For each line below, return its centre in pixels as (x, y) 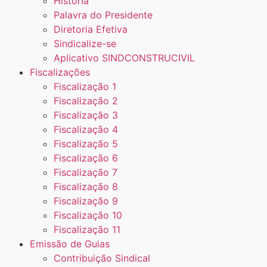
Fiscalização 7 (86, 172)
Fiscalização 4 (86, 129)
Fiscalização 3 (86, 115)
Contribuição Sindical (102, 258)
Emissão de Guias (70, 243)
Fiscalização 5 (86, 143)
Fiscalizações (60, 72)
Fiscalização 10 (88, 215)
